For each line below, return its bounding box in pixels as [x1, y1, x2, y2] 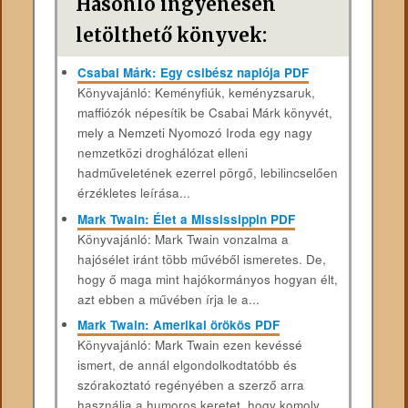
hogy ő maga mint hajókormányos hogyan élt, [76, 270, 338, 288]
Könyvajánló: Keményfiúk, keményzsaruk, [76, 83, 315, 101]
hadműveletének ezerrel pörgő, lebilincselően [76, 163, 338, 181]
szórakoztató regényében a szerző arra [76, 376, 304, 394]
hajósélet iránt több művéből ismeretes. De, [76, 250, 326, 268]
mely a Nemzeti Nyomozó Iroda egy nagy [76, 123, 312, 141]
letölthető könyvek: [76, 23, 268, 47]
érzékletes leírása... [76, 183, 190, 201]
